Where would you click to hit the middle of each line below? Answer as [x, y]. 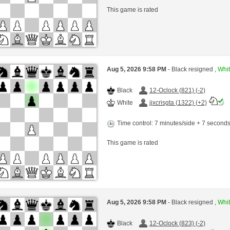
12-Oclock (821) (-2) [177, 90]
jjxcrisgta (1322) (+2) [178, 102]
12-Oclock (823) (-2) [177, 223]
